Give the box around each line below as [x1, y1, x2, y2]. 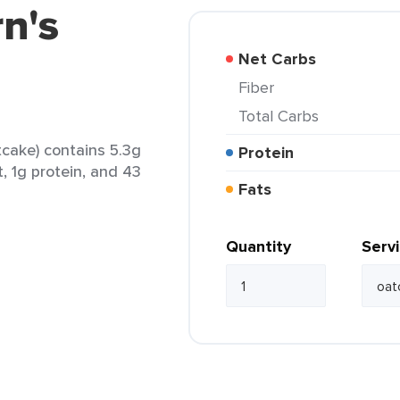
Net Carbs [250, 47, 316, 71]
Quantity [226, 235, 291, 258]
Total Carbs [246, 104, 319, 127]
